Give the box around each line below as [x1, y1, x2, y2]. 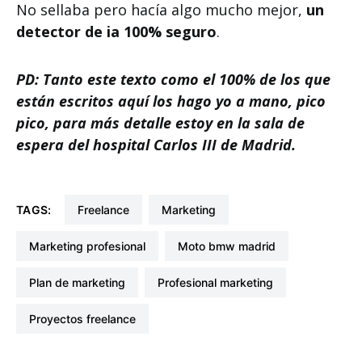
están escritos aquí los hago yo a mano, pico [16, 91, 326, 111]
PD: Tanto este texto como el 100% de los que [16, 69, 330, 89]
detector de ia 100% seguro [16, 22, 217, 41]
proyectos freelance [36, 312, 136, 326]
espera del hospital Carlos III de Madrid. [16, 135, 296, 154]
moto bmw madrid [188, 239, 276, 253]
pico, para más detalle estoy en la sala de [16, 113, 305, 133]
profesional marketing [165, 276, 273, 289]
